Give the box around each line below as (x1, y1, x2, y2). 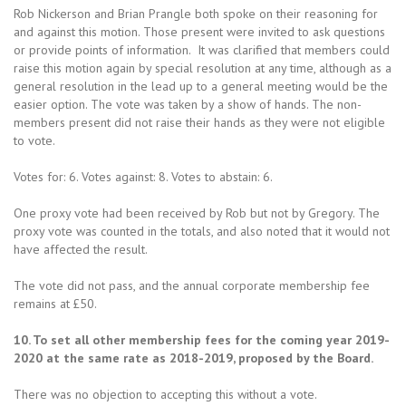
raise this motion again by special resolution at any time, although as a (14, 60, 391, 77)
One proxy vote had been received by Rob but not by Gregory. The (14, 205, 380, 222)
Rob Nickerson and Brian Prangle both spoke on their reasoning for (14, 5, 378, 23)
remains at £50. (14, 295, 97, 313)
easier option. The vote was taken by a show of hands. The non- (14, 96, 362, 113)
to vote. (14, 132, 55, 150)
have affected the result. (14, 241, 148, 258)
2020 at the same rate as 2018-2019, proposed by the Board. (14, 350, 376, 367)
